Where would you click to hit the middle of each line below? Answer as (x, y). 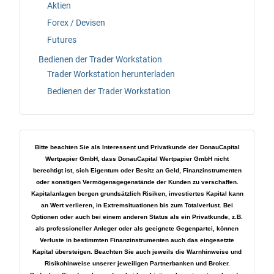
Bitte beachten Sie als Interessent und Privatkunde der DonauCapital (137, 147)
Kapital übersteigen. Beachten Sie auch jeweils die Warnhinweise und (137, 252)
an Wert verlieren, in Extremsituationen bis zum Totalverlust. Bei (137, 205)
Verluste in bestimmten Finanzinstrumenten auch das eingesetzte (137, 240)
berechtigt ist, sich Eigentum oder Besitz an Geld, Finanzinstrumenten (137, 170)
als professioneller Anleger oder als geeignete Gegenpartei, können (137, 228)
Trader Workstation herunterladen (111, 74)
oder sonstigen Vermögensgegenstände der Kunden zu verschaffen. (137, 182)
